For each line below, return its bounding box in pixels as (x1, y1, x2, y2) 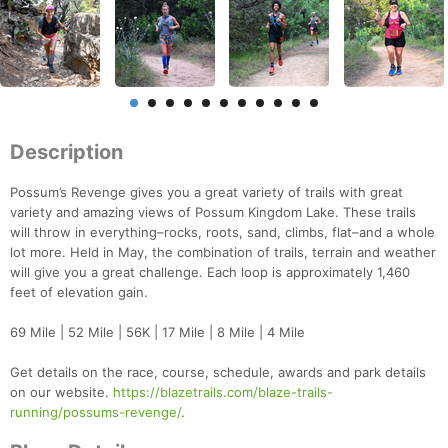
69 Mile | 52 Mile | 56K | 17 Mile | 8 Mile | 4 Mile (10, 324, 305, 341)
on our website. (10, 384, 113, 401)
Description (10, 140, 123, 165)
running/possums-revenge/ (10, 404, 181, 421)
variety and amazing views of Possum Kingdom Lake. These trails (10, 204, 416, 221)
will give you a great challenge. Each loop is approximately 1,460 (10, 264, 410, 281)
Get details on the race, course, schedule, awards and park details (10, 364, 426, 381)
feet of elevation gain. (10, 284, 148, 301)
